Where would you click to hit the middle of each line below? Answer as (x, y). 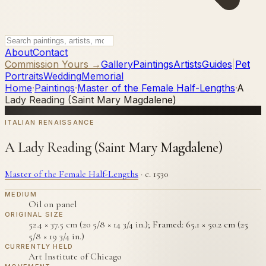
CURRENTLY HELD (39, 246)
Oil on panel (53, 204)
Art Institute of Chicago (75, 256)
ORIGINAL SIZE (34, 214)
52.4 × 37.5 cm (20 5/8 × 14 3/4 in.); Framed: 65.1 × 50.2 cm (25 (138, 224)
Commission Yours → (53, 64)
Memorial (102, 76)
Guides (217, 64)
